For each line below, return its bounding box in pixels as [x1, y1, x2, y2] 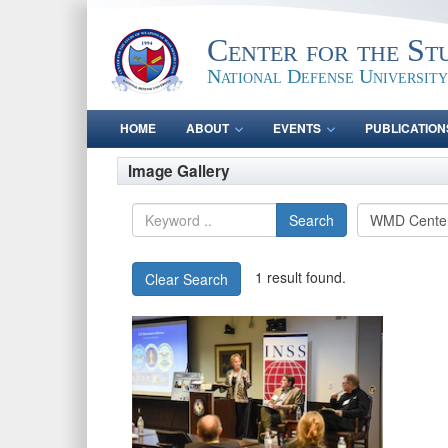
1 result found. [255, 266, 346, 287]
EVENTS [273, 119, 321, 137]
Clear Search [145, 269, 228, 289]
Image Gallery [128, 160, 230, 182]
